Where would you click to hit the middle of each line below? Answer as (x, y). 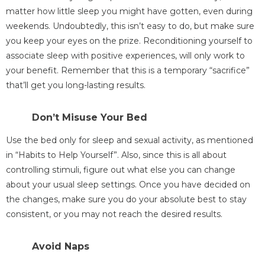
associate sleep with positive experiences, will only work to (125, 55)
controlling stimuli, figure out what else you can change (121, 169)
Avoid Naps (61, 246)
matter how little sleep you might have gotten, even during (129, 11)
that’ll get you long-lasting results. (76, 85)
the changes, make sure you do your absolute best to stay (126, 199)
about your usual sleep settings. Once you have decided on (128, 184)
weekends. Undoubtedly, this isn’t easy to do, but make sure (130, 26)
